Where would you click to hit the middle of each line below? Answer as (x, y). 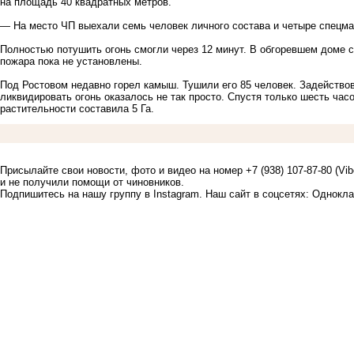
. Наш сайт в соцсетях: (256, 194)
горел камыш (145, 85)
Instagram (176, 194)
